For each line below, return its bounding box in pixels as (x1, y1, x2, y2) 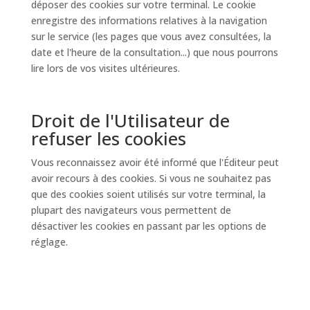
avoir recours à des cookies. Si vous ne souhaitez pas (30, 172, 271, 185)
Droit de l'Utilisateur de (30, 108, 230, 133)
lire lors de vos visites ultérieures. (30, 62, 180, 75)
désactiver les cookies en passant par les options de (30, 219, 266, 232)
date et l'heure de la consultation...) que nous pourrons (30, 46, 278, 59)
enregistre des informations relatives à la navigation (30, 14, 267, 27)
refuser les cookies (30, 126, 186, 151)
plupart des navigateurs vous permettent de (30, 203, 231, 217)
